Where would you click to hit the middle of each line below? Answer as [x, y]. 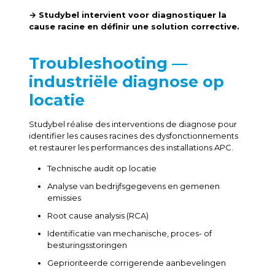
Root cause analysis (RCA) [98, 215]
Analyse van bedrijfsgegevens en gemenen [133, 186]
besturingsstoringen [87, 245]
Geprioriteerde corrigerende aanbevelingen [136, 263]
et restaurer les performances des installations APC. [131, 147]
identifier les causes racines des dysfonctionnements [133, 136]
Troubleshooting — [108, 63]
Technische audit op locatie [102, 168]
